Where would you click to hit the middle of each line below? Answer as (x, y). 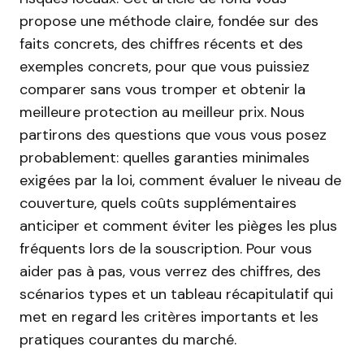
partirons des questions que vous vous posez (173, 135)
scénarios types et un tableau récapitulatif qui (176, 294)
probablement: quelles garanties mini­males (165, 158)
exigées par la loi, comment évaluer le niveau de (180, 180)
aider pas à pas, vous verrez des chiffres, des (170, 271)
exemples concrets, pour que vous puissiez (165, 67)
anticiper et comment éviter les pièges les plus (178, 226)
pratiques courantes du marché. (128, 340)
